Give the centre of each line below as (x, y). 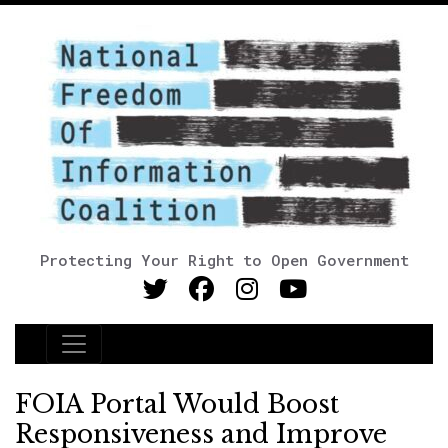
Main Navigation (139, 356)
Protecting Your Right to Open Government (224, 260)
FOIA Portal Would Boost (177, 404)
